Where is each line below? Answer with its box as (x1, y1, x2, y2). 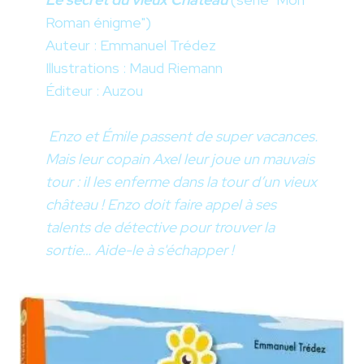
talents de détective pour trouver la (45, 218, 275, 237)
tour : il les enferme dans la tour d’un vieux (45, 172, 317, 192)
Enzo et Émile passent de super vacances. (49, 127, 318, 146)
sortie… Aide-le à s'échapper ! (45, 240, 234, 260)
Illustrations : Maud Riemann (45, 58, 223, 78)
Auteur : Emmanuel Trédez (45, 36, 216, 55)
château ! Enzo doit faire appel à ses (45, 195, 276, 214)
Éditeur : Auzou (45, 81, 143, 101)
